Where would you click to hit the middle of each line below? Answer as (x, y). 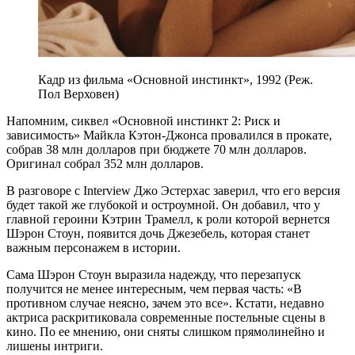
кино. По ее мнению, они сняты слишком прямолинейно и (166, 332)
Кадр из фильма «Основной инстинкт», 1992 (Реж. (176, 80)
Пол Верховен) (78, 94)
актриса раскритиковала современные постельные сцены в (166, 318)
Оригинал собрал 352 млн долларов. (105, 164)
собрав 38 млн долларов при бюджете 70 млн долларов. (157, 150)
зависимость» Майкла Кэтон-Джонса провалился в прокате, (169, 136)
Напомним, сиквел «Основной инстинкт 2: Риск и (143, 121)
